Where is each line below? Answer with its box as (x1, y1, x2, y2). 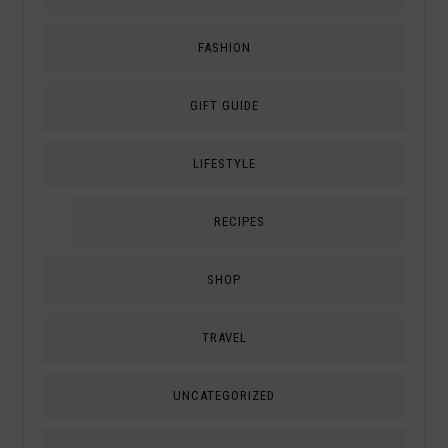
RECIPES (213, 213, 265, 229)
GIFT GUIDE (189, 97, 259, 113)
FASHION (197, 39, 251, 55)
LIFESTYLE (192, 155, 256, 171)
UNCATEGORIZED (173, 387, 275, 403)
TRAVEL (201, 329, 247, 345)
